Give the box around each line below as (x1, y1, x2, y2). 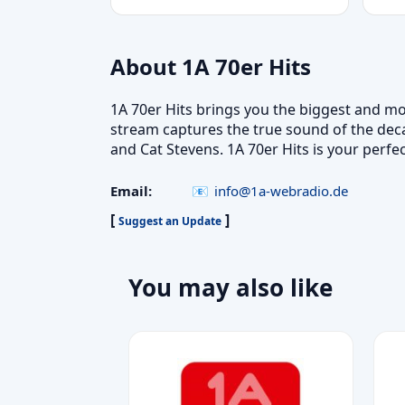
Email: (110, 181, 152, 200)
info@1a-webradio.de (214, 181, 348, 200)
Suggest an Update (118, 212, 221, 229)
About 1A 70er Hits (110, 52, 311, 81)
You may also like (128, 270, 333, 304)
